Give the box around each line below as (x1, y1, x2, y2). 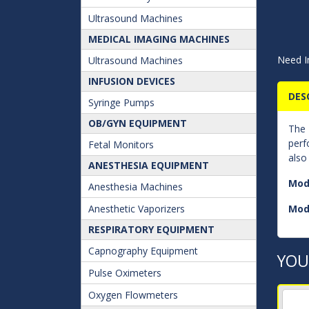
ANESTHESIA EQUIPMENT (88, 159, 209, 172)
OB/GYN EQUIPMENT (88, 117, 187, 130)
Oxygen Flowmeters (88, 288, 178, 301)
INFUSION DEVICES (88, 74, 175, 88)
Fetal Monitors (88, 138, 154, 151)
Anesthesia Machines (88, 180, 183, 193)
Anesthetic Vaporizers (88, 202, 185, 215)
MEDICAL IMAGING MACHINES (88, 32, 230, 46)
